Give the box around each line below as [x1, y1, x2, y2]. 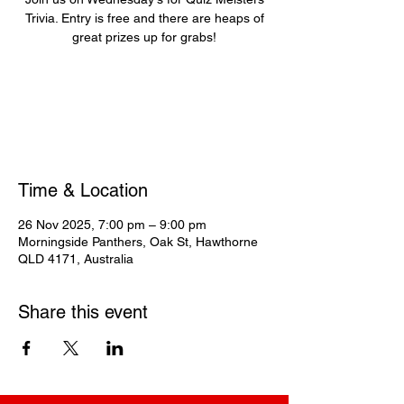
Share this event [18, 301, 148, 323]
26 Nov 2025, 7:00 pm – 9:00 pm [18, 217, 207, 232]
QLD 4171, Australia [18, 252, 133, 266]
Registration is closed [78, 86, 210, 103]
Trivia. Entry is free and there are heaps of [24, 11, 264, 25]
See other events [92, 107, 197, 124]
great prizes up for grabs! [72, 30, 216, 44]
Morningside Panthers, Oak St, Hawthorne [18, 234, 258, 249]
